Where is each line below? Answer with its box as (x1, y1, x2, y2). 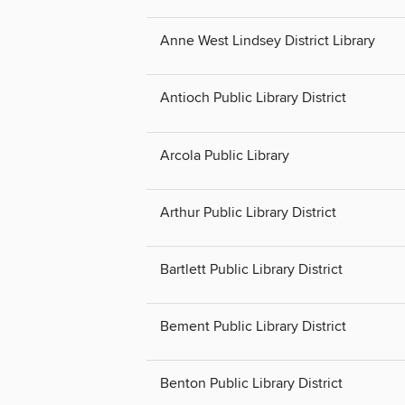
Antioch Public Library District (160, 89, 346, 108)
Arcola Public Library (160, 146, 289, 165)
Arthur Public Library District (160, 202, 336, 221)
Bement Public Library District (160, 316, 346, 335)
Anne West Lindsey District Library (160, 32, 375, 51)
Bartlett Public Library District (160, 259, 343, 278)
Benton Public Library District (160, 373, 343, 392)
